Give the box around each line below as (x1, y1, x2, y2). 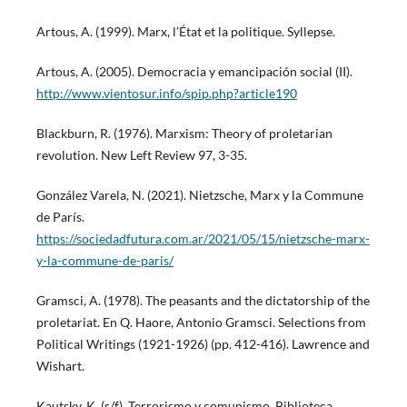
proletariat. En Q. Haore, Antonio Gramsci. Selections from (35, 314, 366, 331)
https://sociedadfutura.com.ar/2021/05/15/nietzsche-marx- (35, 231, 370, 247)
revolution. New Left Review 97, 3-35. (35, 147, 247, 164)
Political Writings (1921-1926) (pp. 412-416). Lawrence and (35, 336, 370, 352)
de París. (35, 209, 84, 225)
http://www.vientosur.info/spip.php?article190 (35, 85, 297, 102)
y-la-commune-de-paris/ (35, 253, 174, 269)
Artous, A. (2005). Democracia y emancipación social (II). (35, 64, 352, 80)
